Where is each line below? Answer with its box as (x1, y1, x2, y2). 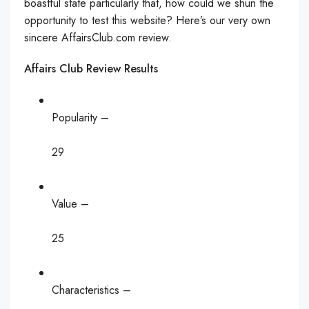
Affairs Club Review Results (24, 61, 158, 77)
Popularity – (52, 110, 109, 126)
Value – (52, 196, 89, 212)
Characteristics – (52, 282, 131, 298)
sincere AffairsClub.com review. (24, 30, 172, 46)
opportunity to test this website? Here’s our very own (24, 12, 270, 28)
